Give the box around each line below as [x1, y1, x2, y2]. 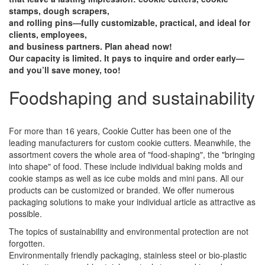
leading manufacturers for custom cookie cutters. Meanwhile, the [9, 137, 251, 148]
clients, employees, [9, 28, 87, 40]
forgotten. [9, 237, 45, 249]
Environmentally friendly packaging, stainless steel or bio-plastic [9, 249, 247, 261]
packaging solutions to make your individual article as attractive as [9, 196, 256, 208]
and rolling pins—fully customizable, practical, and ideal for [9, 17, 250, 28]
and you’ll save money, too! [9, 64, 121, 76]
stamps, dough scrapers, [9, 5, 109, 17]
